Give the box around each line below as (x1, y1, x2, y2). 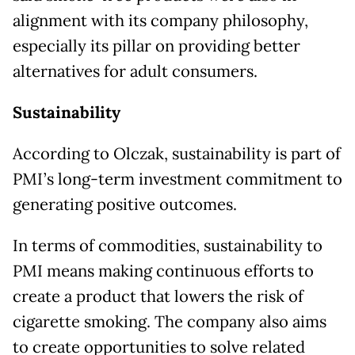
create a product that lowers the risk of (13, 286, 303, 307)
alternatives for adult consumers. (13, 61, 258, 82)
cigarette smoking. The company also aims (13, 311, 326, 333)
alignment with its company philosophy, (13, 10, 308, 32)
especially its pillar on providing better (13, 36, 300, 57)
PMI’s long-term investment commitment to (13, 169, 342, 190)
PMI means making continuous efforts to (13, 261, 314, 282)
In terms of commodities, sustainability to (13, 235, 323, 257)
